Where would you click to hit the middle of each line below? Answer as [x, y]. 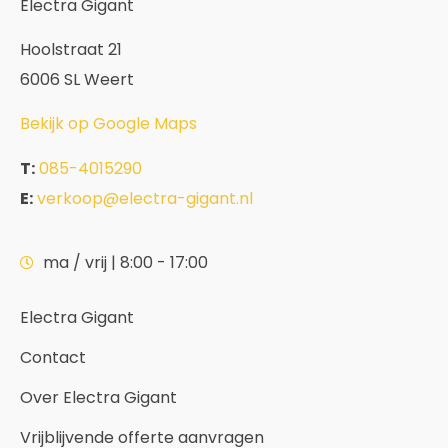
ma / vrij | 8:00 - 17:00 [125, 263]
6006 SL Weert [77, 79]
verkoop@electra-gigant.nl [145, 198]
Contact [53, 358]
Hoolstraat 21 [71, 49]
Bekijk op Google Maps [108, 124]
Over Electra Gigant [98, 398]
